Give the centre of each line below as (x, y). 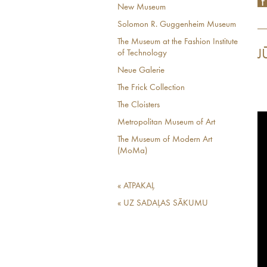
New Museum (142, 7)
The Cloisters (139, 105)
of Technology (142, 53)
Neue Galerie (141, 71)
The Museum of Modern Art (165, 140)
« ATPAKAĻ (136, 186)
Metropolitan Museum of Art (166, 122)
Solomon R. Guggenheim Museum (177, 25)
